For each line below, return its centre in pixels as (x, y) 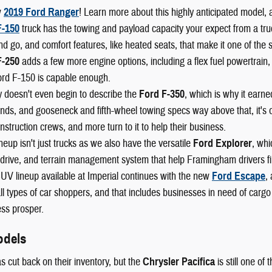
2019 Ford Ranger (41, 12)
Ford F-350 (162, 94)
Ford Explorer (223, 144)
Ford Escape (239, 176)
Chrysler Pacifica (179, 261)
